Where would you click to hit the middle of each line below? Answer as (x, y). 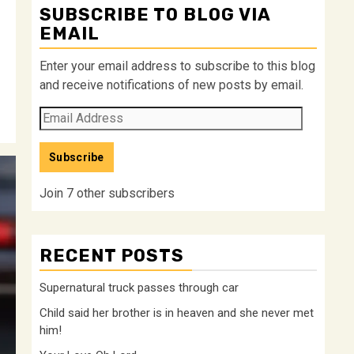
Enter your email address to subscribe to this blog (177, 66)
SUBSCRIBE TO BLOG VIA (155, 15)
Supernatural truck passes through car (139, 288)
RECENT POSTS (112, 256)
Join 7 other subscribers (107, 193)
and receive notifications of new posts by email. (171, 85)
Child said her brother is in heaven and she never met (177, 313)
